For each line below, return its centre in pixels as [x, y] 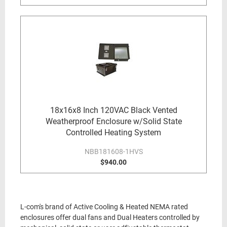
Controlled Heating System [113, 133]
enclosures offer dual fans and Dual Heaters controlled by [110, 218]
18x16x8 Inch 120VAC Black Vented [113, 110]
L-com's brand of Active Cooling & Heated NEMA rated [104, 207]
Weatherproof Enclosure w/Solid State [113, 121]
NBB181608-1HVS [113, 152]
